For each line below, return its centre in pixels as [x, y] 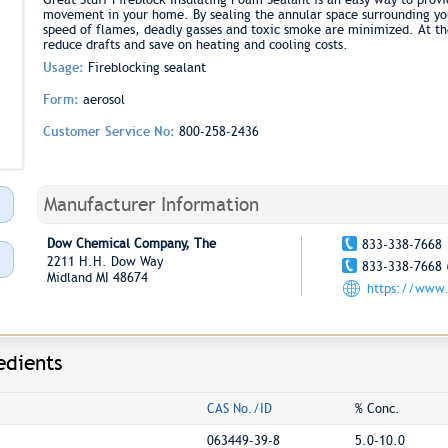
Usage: [65, 67]
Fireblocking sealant [146, 67]
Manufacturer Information [151, 204]
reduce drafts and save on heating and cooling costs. [195, 44]
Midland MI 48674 [97, 277]
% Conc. [377, 408]
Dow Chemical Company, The [131, 243]
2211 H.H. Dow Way [108, 261]
